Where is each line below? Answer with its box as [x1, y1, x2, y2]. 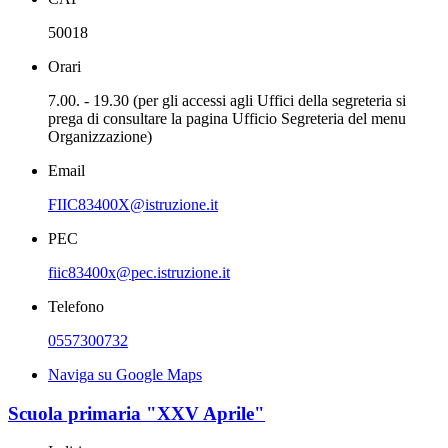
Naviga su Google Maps [48, 365, 202, 383]
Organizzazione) [48, 127, 152, 145]
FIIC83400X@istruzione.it [48, 195, 218, 213]
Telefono [48, 297, 104, 315]
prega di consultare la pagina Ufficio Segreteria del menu [48, 109, 406, 127]
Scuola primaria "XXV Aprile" [8, 402, 265, 424]
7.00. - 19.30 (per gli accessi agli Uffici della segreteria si [48, 91, 406, 109]
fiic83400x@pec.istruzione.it [48, 263, 230, 281]
